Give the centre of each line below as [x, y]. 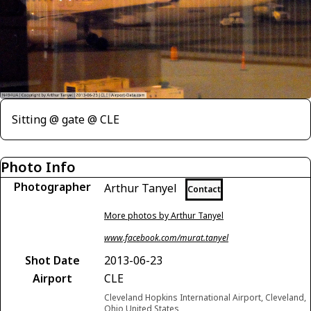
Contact [204, 190]
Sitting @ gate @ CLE [66, 120]
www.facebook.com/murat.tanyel [166, 238]
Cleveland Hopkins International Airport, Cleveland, [205, 298]
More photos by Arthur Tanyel [164, 216]
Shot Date [52, 261]
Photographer [52, 187]
